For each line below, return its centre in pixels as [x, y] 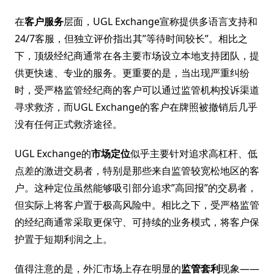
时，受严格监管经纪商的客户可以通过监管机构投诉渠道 [137, 90]
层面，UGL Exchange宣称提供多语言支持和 [161, 21]
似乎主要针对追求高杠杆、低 [194, 154]
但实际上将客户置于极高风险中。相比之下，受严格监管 [137, 205]
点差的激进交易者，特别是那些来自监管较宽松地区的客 [137, 171]
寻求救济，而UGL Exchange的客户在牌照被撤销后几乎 [136, 107]
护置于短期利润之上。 [64, 239]
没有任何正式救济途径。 [68, 124]
